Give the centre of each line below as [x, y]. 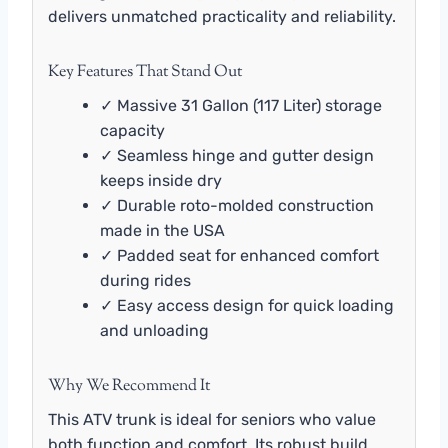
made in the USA [162, 231]
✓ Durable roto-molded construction [237, 206]
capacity [132, 131]
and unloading [154, 331]
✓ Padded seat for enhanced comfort [239, 256]
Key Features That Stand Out [145, 73]
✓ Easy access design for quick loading [247, 306]
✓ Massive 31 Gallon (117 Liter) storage [241, 106]
